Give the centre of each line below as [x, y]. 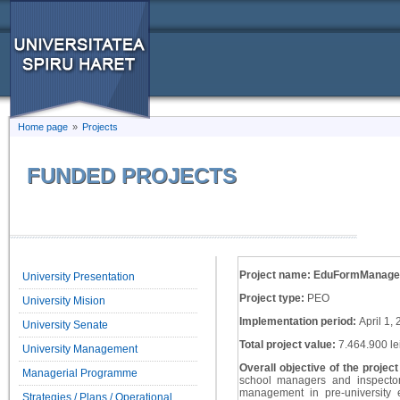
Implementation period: [299, 322]
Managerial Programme [80, 374]
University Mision [64, 301]
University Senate [66, 325]
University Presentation [79, 277]
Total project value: [287, 345]
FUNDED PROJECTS [132, 175]
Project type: [271, 299]
